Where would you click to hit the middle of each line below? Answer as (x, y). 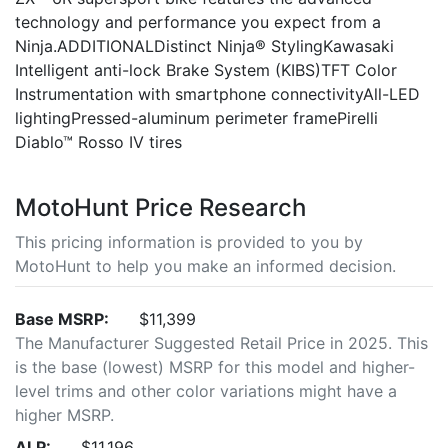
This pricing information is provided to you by (189, 242)
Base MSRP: (62, 319)
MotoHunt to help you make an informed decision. (205, 266)
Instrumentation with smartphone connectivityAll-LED (217, 94)
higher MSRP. (64, 415)
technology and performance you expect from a (198, 22)
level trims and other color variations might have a (206, 391)
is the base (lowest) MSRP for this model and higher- (215, 367)
